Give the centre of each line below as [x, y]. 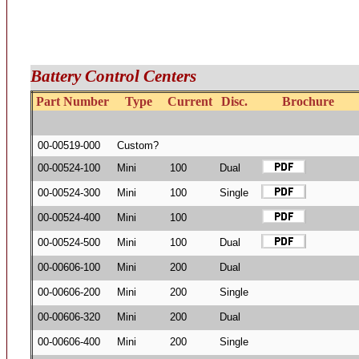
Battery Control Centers [113, 77]
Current [190, 102]
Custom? [138, 146]
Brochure [309, 102]
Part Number [72, 102]
